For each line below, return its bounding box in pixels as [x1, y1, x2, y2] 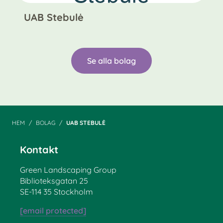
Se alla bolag [87, 55, 136, 66]
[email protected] [20, 205, 86, 216]
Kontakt [20, 143, 58, 156]
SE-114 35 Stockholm [20, 186, 93, 197]
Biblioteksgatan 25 [20, 175, 88, 186]
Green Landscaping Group [20, 164, 116, 175]
